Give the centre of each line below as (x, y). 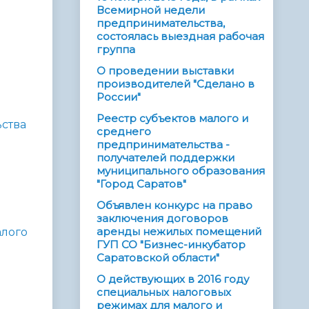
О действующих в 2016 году (173, 279)
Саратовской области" (158, 258)
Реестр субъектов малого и (172, 119)
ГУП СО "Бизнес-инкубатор (171, 245)
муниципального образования (181, 171)
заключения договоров (162, 219)
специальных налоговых (164, 292)
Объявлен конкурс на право (175, 206)
